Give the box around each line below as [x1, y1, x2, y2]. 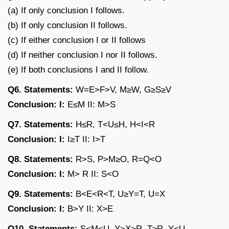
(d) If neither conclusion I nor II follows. [8, 50, 157, 60]
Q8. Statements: [8, 154, 73, 164]
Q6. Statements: [8, 84, 73, 95]
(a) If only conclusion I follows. [8, 5, 125, 15]
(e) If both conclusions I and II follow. [8, 64, 149, 75]
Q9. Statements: [8, 189, 73, 199]
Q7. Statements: [8, 119, 73, 129]
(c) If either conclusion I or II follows [8, 35, 146, 45]
